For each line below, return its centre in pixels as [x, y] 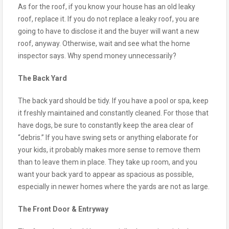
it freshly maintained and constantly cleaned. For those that [113, 113]
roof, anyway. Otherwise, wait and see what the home [104, 43]
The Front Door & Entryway [63, 209]
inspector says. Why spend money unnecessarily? [97, 55]
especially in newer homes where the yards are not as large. [114, 186]
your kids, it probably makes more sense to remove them [109, 150]
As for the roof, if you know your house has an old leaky [107, 6]
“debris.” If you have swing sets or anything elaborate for [108, 137]
